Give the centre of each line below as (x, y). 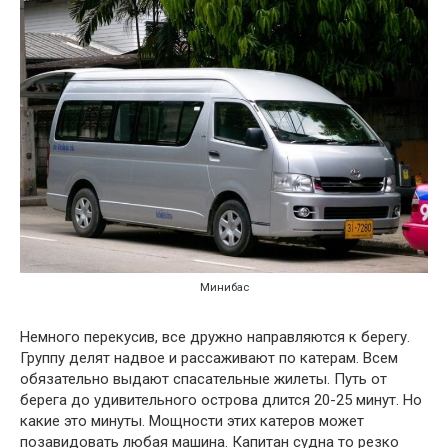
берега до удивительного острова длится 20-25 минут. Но (221, 399)
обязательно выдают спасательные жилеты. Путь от (203, 378)
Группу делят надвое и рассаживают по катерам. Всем (209, 357)
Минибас (224, 287)
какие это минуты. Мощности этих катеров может (192, 420)
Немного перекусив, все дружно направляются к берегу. (215, 336)
